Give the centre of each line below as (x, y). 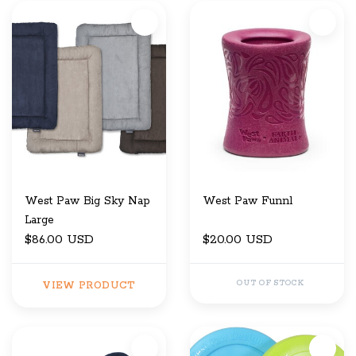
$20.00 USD (238, 240)
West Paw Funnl (248, 201)
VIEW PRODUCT (89, 286)
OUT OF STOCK (270, 284)
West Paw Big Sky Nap (87, 201)
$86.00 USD (59, 240)
